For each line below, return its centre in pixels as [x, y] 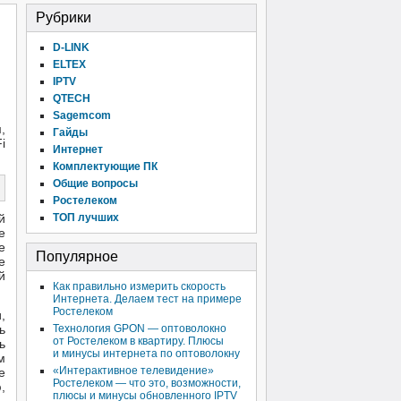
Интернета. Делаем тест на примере [147, 299]
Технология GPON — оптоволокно [140, 328]
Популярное [77, 256]
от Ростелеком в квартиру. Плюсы [138, 341]
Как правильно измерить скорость [139, 286]
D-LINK [71, 47]
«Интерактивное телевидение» [133, 371]
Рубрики [64, 17]
